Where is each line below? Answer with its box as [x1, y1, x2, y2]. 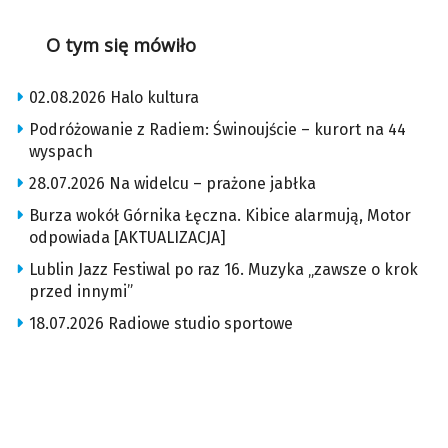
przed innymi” [29, 282, 133, 302]
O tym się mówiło [45, 33, 196, 58]
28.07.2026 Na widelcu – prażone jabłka [29, 174, 316, 194]
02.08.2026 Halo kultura [29, 88, 199, 108]
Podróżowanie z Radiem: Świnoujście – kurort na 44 [29, 120, 406, 140]
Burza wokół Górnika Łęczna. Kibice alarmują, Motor [29, 206, 411, 226]
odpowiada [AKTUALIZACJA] [29, 228, 226, 248]
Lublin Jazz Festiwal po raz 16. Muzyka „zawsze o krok [29, 260, 418, 280]
